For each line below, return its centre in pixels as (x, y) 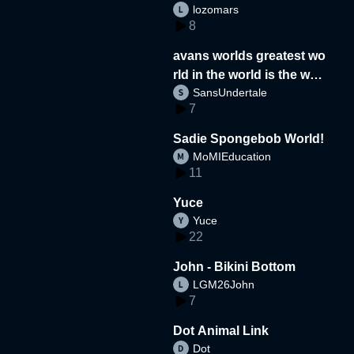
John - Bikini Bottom (235, 266)
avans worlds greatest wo (250, 55)
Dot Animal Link (221, 330)
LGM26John (224, 284)
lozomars (216, 9)
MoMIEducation (232, 156)
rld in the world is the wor (248, 74)
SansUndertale (230, 92)
